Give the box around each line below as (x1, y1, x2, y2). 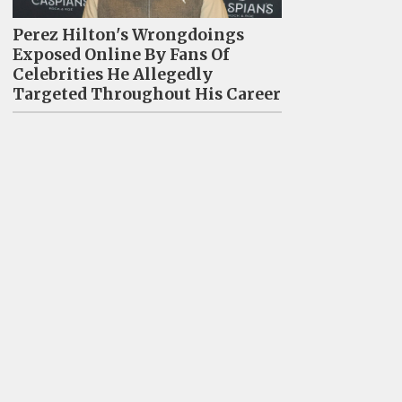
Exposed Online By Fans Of (12, 45, 230, 66)
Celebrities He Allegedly (12, 65, 213, 85)
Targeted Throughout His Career (12, 84, 281, 105)
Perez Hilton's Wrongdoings (12, 25, 244, 46)
